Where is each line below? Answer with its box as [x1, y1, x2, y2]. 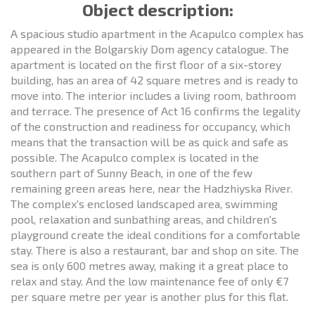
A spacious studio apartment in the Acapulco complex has [11, 26, 304, 40]
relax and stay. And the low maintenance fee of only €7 [11, 274, 288, 288]
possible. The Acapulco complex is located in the [11, 150, 259, 164]
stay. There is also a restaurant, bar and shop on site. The [11, 243, 299, 257]
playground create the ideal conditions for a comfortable [11, 227, 300, 241]
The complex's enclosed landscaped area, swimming [11, 196, 278, 210]
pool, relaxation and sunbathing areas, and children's [11, 212, 277, 226]
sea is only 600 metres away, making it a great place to [11, 258, 288, 272]
